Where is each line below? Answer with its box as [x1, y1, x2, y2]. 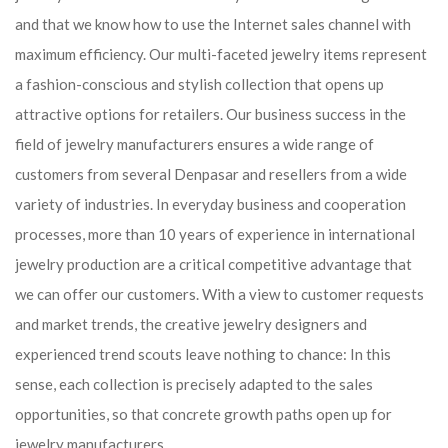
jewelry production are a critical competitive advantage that [15, 255, 412, 273]
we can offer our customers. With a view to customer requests [15, 285, 424, 303]
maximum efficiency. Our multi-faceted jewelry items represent [15, 45, 427, 63]
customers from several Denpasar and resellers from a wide [15, 165, 407, 183]
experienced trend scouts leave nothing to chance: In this [15, 345, 391, 363]
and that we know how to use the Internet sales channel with [15, 15, 411, 33]
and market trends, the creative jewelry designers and [15, 315, 367, 333]
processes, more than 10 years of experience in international [15, 225, 415, 243]
